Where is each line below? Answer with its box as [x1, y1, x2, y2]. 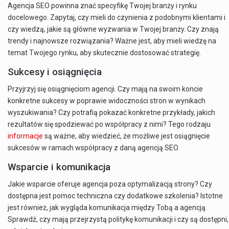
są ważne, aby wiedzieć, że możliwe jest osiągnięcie [43, 132, 210, 141]
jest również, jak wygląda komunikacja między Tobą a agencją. [8, 203, 207, 212]
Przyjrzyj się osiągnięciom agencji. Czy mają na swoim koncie [8, 85, 203, 94]
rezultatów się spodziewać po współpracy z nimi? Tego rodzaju [8, 120, 211, 129]
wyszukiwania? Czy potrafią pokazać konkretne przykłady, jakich [8, 108, 215, 117]
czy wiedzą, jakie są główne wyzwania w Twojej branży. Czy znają [8, 25, 219, 34]
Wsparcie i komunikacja [8, 161, 110, 173]
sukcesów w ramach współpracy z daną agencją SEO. [8, 144, 179, 152]
